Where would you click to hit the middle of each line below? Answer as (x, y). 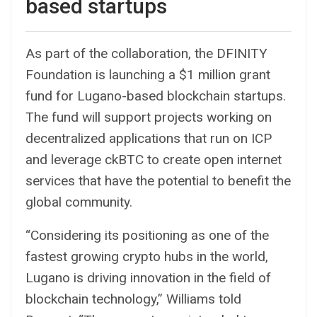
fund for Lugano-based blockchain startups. (156, 96)
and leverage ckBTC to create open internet (154, 159)
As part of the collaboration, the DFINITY (146, 53)
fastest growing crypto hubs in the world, (147, 256)
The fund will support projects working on (149, 117)
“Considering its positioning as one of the (147, 235)
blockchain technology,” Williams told (133, 299)
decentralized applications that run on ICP (149, 138)
